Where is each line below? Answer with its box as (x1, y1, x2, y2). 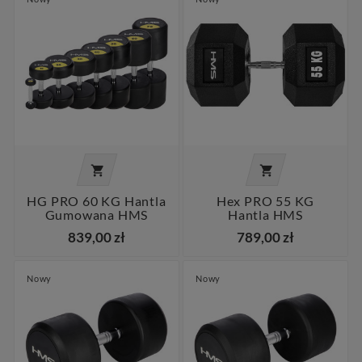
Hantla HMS (227, 207, 303, 223)
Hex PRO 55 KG (216, 193, 315, 209)
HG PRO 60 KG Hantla (27, 193, 166, 209)
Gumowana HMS (44, 207, 149, 223)
